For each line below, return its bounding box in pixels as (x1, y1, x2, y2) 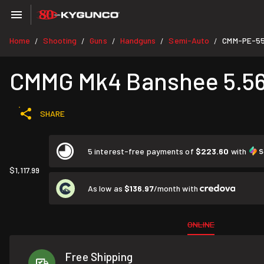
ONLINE (187, 219, 215, 229)
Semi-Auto (169, 35, 210, 45)
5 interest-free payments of (88, 146, 196, 156)
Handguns (120, 35, 156, 45)
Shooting (43, 35, 77, 45)
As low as (88, 183, 124, 193)
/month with (153, 183, 200, 193)
